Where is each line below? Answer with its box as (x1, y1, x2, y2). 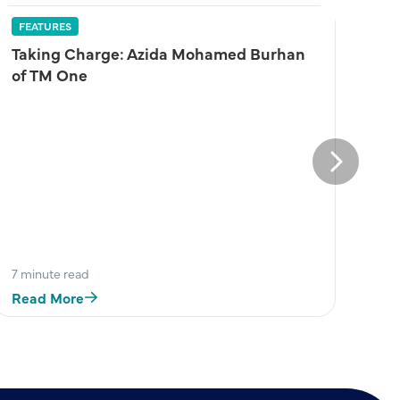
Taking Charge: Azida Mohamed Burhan (11, 42, 305, 64)
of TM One (11, 63, 87, 86)
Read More (11, 287, 84, 308)
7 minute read (11, 264, 89, 283)
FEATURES (18, 19, 71, 33)
